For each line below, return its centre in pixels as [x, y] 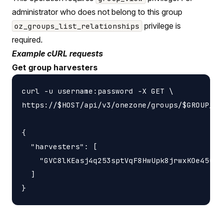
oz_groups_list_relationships [77, 26]
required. [27, 39]
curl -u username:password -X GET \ [98, 91]
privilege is [161, 26]
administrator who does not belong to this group [97, 12]
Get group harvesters [55, 67]
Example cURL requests [57, 53]
